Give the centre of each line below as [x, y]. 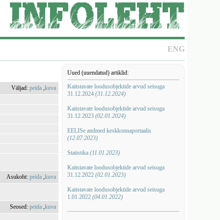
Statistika [78, 153]
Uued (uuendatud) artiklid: [98, 73]
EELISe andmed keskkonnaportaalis [109, 131]
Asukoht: [18, 177]
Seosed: [20, 207]
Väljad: [21, 88]
